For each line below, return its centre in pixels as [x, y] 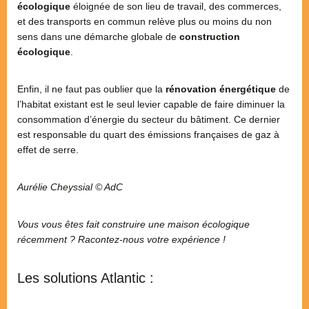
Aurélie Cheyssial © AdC [70, 187]
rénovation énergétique [222, 89]
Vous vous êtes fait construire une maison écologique [133, 225]
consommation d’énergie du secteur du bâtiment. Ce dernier [149, 120]
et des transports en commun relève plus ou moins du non [144, 22]
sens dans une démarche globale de [98, 37]
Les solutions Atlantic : [86, 278]
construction [210, 37]
